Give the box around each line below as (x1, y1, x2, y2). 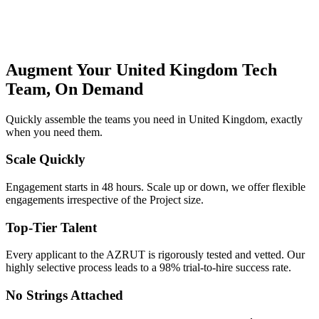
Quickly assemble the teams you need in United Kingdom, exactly (6, 113, 303, 125)
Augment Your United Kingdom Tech (6, 60, 277, 79)
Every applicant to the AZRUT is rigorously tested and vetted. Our (6, 249, 305, 261)
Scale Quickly (6, 152, 85, 167)
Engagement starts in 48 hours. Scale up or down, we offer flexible (6, 180, 305, 193)
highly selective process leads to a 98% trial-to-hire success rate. (6, 261, 291, 274)
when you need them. (6, 125, 103, 138)
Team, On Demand (6, 79, 143, 98)
